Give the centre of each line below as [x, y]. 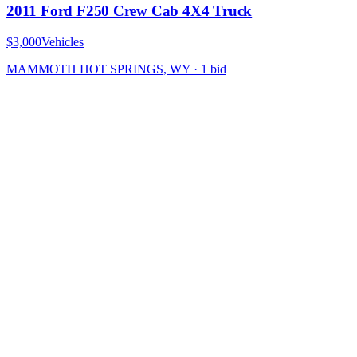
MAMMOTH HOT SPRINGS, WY [98, 69]
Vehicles [63, 42]
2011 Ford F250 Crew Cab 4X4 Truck [129, 11]
